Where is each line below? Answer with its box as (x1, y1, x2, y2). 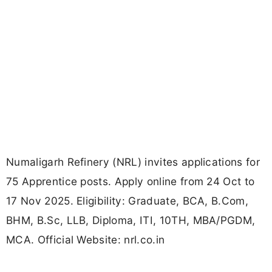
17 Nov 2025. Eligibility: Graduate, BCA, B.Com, (6, 194, 249, 208)
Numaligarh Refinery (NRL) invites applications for (6, 155, 260, 169)
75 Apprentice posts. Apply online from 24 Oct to (6, 175, 255, 188)
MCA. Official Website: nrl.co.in (6, 233, 165, 246)
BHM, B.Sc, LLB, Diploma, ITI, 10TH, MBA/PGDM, (6, 214, 256, 227)
